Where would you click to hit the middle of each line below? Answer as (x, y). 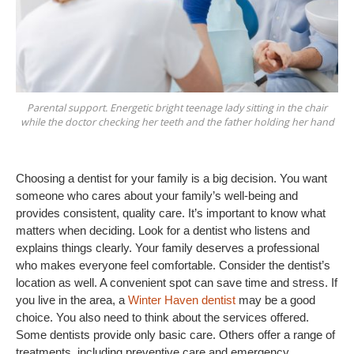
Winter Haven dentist (182, 300)
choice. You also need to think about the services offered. (162, 317)
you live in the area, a (72, 300)
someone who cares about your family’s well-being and (157, 196)
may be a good (275, 300)
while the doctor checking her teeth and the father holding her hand (177, 122)
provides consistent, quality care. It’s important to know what (171, 213)
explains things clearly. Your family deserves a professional (168, 248)
